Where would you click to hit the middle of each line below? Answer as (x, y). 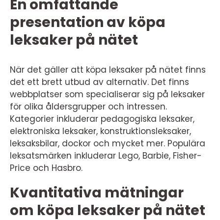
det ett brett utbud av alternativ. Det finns (99, 82)
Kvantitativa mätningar (97, 193)
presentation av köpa (88, 22)
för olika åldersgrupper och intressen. (88, 107)
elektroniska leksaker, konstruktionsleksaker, (100, 131)
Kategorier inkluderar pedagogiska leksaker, (102, 119)
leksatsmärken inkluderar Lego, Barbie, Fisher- (106, 156)
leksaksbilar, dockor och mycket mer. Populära (108, 143)
